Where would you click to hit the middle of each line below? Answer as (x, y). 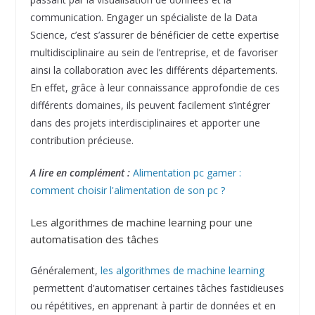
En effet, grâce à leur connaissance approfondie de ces (155, 88)
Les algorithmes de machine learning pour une (141, 223)
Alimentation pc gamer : (187, 173)
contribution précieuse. (82, 141)
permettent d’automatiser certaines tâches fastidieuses (157, 288)
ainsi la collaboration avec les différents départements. (154, 70)
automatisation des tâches (94, 239)
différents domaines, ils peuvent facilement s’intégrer (150, 105)
